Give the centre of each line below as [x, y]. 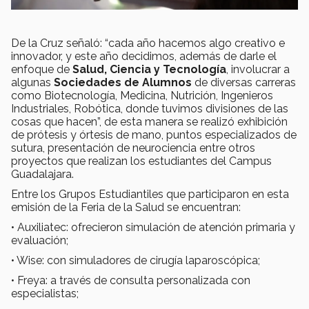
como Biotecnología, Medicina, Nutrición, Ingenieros [142, 96]
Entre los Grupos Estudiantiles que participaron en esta [150, 195]
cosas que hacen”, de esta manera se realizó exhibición [149, 122]
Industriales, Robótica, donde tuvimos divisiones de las [150, 109]
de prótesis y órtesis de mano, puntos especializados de [154, 135]
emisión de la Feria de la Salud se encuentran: [126, 208]
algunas [32, 83]
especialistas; [45, 294]
